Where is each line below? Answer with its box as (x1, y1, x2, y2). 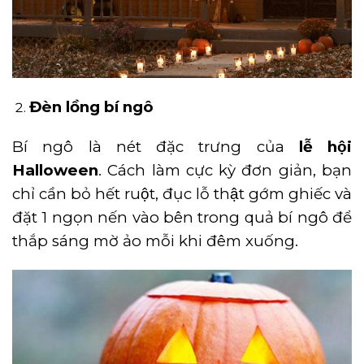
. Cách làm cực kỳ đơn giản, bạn (98, 161, 352, 180)
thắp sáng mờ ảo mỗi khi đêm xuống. (12, 232, 298, 251)
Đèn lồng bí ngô (28, 97, 154, 116)
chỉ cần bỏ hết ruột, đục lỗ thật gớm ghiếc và (12, 184, 352, 204)
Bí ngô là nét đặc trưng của (12, 137, 299, 157)
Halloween (12, 161, 98, 180)
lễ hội (298, 137, 352, 157)
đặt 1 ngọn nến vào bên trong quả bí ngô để (12, 208, 352, 227)
